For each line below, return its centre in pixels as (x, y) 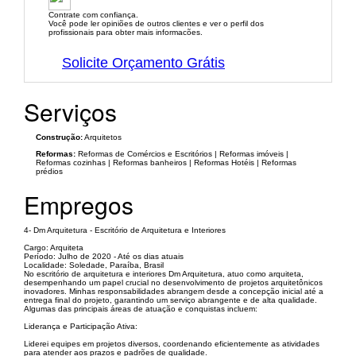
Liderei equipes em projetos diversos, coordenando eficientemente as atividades (172, 344)
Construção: (59, 137)
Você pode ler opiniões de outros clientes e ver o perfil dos (156, 24)
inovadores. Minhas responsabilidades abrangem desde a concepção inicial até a (174, 292)
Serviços (70, 112)
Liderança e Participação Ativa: (81, 327)
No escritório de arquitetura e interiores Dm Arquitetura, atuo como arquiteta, (164, 274)
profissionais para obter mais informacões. (126, 33)
